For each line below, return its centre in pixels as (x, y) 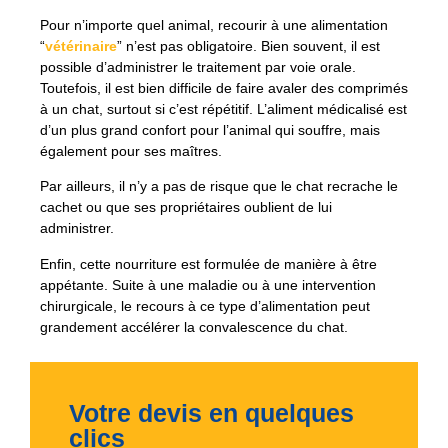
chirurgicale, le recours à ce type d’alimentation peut (205, 305)
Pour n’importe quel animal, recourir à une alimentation (214, 24)
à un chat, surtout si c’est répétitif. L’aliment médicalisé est (223, 108)
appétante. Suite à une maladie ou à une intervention (208, 284)
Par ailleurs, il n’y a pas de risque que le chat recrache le (219, 186)
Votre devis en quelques (211, 412)
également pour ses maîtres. (131, 150)
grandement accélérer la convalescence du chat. (194, 326)
